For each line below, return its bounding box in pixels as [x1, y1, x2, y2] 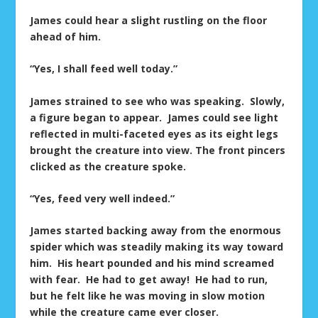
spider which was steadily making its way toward [30, 240, 284, 254]
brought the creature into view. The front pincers [30, 143, 286, 157]
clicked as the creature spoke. [30, 159, 187, 173]
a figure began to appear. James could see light [30, 110, 279, 124]
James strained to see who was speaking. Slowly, [30, 94, 285, 108]
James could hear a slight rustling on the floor [30, 13, 268, 27]
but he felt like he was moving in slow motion [30, 289, 265, 303]
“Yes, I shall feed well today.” [30, 62, 178, 76]
